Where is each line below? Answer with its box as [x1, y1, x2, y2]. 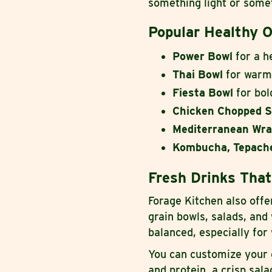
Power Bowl [172, 50, 233, 63]
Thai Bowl [172, 68, 223, 81]
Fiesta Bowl [172, 86, 233, 100]
